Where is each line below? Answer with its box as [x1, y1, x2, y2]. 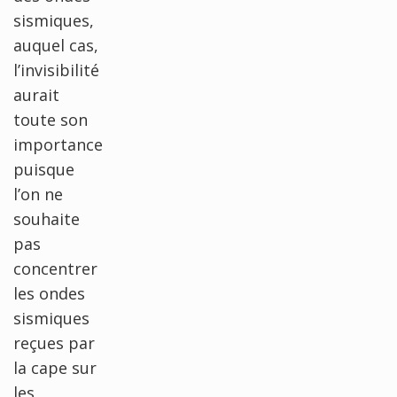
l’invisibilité [13, 58, 99, 81]
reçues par [13, 331, 95, 354]
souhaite [13, 207, 80, 230]
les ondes [13, 282, 85, 304]
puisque [13, 158, 74, 180]
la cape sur [13, 356, 97, 378]
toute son [13, 108, 88, 130]
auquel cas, [13, 34, 98, 56]
